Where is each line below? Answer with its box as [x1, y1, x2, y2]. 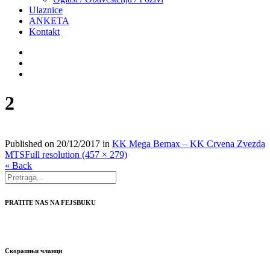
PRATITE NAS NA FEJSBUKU [5, 198, 96, 206]
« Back [5, 160, 32, 171]
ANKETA [29, 16, 69, 26]
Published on [5, 138, 57, 149]
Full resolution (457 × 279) [25, 149, 127, 160]
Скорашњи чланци [5, 246, 62, 254]
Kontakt [29, 27, 60, 37]
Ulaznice [29, 5, 63, 15]
